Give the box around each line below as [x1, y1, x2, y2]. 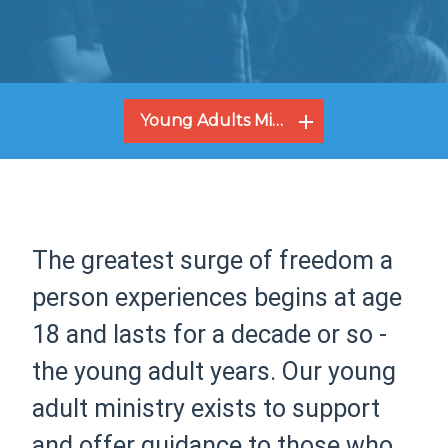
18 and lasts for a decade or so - [32, 320, 388, 349]
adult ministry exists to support [32, 394, 381, 423]
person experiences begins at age [32, 283, 403, 312]
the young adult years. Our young [32, 357, 397, 386]
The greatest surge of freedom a [32, 246, 394, 275]
